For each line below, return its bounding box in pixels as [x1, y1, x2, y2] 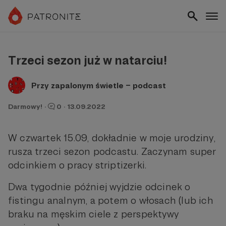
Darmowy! [8, 102, 42, 110]
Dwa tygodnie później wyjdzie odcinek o [8, 181, 191, 193]
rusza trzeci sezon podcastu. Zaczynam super [8, 145, 216, 157]
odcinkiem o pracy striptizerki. [8, 159, 149, 171]
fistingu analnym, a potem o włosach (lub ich [8, 194, 213, 206]
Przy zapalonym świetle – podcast [31, 80, 166, 90]
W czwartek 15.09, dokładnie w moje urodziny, [8, 132, 215, 144]
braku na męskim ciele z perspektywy [8, 208, 179, 220]
